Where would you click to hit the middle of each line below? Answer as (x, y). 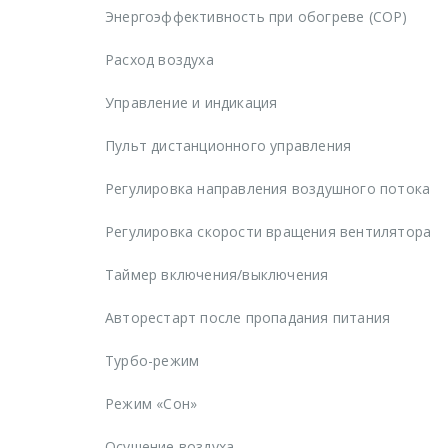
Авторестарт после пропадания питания (248, 317)
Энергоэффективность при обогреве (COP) (256, 16)
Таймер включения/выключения (217, 274)
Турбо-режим (152, 360)
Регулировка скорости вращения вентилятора (268, 231)
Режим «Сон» (151, 403)
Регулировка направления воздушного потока (268, 188)
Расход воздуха (159, 59)
